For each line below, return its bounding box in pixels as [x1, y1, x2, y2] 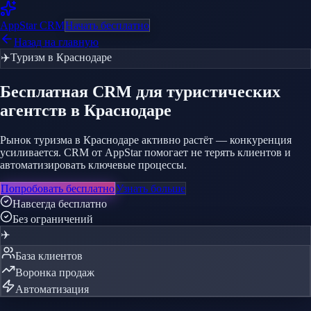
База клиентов [15, 249, 83, 262]
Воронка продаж [15, 266, 94, 278]
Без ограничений [12, 212, 93, 225]
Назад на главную [14, 36, 99, 48]
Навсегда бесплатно [12, 197, 107, 210]
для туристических [136, 82, 280, 101]
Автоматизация [15, 283, 89, 295]
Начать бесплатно [65, 19, 149, 31]
